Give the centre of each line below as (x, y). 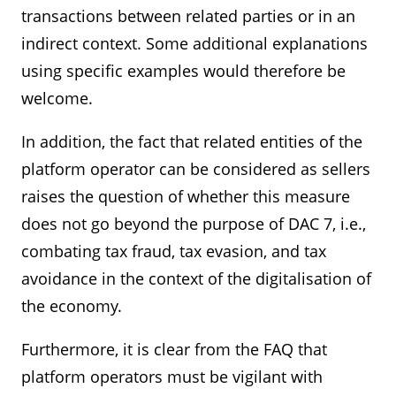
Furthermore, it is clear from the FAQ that (174, 349)
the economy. (72, 306)
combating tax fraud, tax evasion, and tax (174, 251)
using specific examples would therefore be (183, 71)
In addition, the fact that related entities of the (192, 141)
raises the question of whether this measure (186, 196)
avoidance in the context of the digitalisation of (196, 278)
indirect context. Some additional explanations (194, 43)
